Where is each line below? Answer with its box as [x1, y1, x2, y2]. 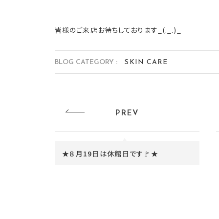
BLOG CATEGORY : [55, 59, 117, 66]
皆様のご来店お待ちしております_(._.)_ [55, 25, 181, 35]
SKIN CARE [125, 59, 168, 66]
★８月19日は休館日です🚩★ [62, 149, 158, 158]
